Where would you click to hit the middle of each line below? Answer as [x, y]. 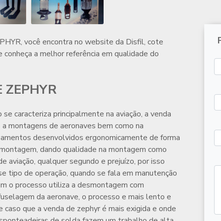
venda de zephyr [72, 209]
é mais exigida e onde [138, 209]
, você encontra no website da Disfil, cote [92, 42]
